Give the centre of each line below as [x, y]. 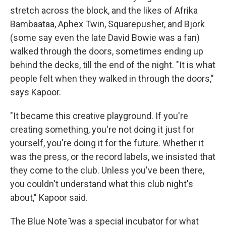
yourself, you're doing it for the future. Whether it [107, 143]
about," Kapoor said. [49, 197]
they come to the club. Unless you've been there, [107, 170]
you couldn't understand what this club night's [102, 184]
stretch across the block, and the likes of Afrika [104, 10]
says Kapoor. [36, 92]
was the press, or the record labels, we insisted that [113, 157]
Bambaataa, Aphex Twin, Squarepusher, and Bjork [107, 24]
